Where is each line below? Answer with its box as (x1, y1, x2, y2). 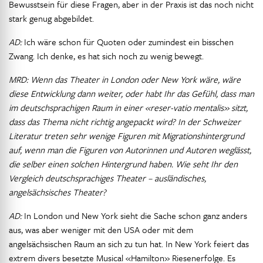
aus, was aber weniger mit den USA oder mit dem (9, 223, 193, 236)
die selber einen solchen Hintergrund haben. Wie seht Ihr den (9, 157, 238, 170)
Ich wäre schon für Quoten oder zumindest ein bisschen (22, 35, 234, 48)
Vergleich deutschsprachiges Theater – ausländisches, (9, 171, 206, 184)
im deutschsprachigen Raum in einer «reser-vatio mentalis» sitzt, (9, 101, 248, 114)
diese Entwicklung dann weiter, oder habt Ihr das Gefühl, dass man (9, 87, 254, 100)
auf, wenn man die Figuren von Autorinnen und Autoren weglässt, (9, 143, 251, 156)
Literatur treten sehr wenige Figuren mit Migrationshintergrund (9, 129, 244, 142)
